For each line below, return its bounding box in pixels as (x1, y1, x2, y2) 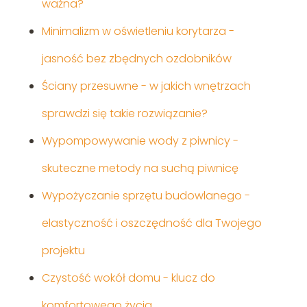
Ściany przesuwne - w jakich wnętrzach (41, 78, 251, 95)
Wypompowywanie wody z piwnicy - (41, 133, 238, 149)
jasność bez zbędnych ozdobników (41, 51, 232, 67)
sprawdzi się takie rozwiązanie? (41, 106, 208, 122)
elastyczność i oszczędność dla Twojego (41, 215, 262, 232)
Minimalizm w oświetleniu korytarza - (41, 23, 234, 40)
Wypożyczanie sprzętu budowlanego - (41, 188, 250, 204)
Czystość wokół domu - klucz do (41, 270, 215, 286)
